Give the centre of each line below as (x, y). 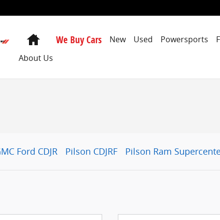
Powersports (185, 39)
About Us (36, 58)
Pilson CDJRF (91, 151)
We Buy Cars (79, 40)
